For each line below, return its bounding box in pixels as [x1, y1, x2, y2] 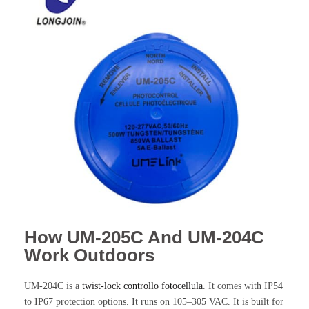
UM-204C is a [24, 280, 82, 291]
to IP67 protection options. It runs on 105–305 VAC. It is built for [24, 296, 283, 307]
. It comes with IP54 [203, 280, 283, 291]
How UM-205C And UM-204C [24, 226, 264, 248]
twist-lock [82, 280, 123, 291]
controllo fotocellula [123, 280, 203, 291]
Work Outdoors [24, 244, 154, 266]
